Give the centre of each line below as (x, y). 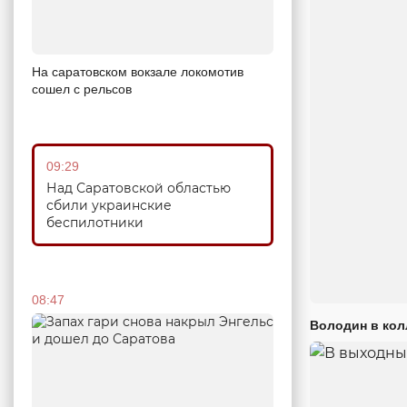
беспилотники (95, 223)
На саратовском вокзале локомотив (138, 72)
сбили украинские (109, 205)
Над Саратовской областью (139, 188)
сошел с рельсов (82, 89)
